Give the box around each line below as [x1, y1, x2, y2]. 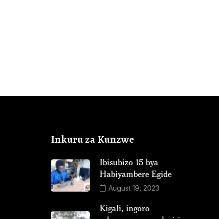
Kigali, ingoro [100, 202, 150, 214]
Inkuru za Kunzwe [51, 132, 134, 147]
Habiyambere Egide [100, 168, 172, 179]
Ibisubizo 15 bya [100, 156, 158, 168]
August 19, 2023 [107, 184, 159, 193]
